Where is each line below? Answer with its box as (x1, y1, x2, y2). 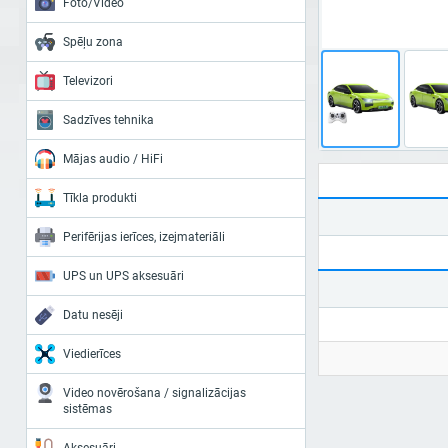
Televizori (63, 74, 113, 88)
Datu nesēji (63, 308, 123, 322)
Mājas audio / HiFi (63, 152, 163, 166)
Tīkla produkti (63, 191, 137, 205)
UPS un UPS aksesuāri (63, 269, 184, 283)
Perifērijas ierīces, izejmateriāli (63, 230, 225, 244)
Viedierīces (63, 347, 121, 361)
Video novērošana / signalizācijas (63, 386, 246, 400)
